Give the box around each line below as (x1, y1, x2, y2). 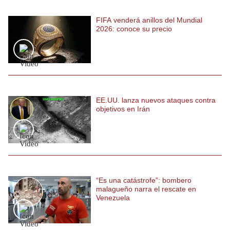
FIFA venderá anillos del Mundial (96, 15, 202, 24)
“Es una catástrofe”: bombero (96, 176, 191, 184)
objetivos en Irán (96, 104, 150, 113)
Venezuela (96, 193, 130, 202)
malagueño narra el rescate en (96, 184, 196, 193)
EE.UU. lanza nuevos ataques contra (96, 95, 216, 104)
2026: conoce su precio (96, 24, 172, 33)
